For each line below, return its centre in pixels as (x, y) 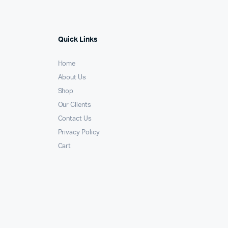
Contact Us (75, 119)
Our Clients (75, 105)
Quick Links (78, 39)
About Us (72, 77)
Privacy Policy (79, 132)
